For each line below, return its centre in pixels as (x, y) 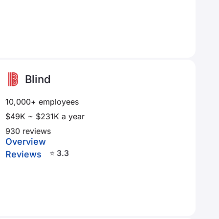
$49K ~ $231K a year (45, 116)
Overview (25, 142)
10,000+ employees (42, 102)
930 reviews (28, 131)
